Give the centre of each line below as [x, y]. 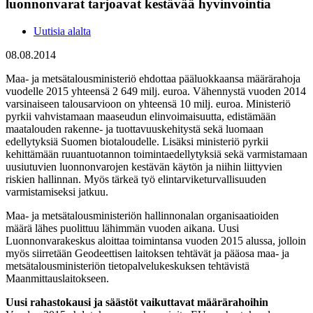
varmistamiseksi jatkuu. [57, 191]
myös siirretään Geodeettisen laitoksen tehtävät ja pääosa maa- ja [147, 253]
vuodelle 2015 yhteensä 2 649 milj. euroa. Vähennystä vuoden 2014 [156, 91]
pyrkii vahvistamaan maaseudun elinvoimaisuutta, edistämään [141, 116]
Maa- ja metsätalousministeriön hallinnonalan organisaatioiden [142, 215]
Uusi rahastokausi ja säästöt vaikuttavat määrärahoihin [137, 302]
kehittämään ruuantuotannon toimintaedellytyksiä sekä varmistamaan [156, 154]
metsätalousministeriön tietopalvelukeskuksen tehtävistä [128, 265]
